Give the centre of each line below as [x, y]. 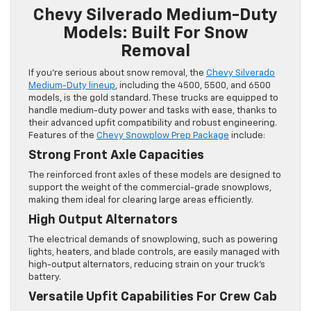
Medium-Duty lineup [72, 85]
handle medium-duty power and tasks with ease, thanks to [153, 110]
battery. [45, 277]
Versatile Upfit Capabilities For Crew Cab [153, 297]
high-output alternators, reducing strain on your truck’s [147, 264]
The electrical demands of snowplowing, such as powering [153, 239]
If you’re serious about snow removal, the [117, 73]
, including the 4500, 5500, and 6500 [193, 85]
